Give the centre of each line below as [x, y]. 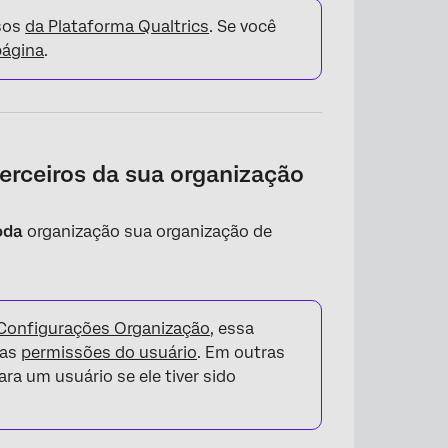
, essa [232, 328]
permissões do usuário [109, 352]
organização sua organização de [148, 231]
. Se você [243, 26]
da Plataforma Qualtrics [117, 26]
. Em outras [241, 352]
